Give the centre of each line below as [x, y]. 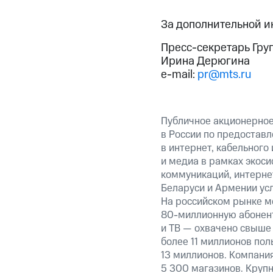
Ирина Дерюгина [205, 62]
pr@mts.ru [224, 75]
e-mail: [179, 75]
